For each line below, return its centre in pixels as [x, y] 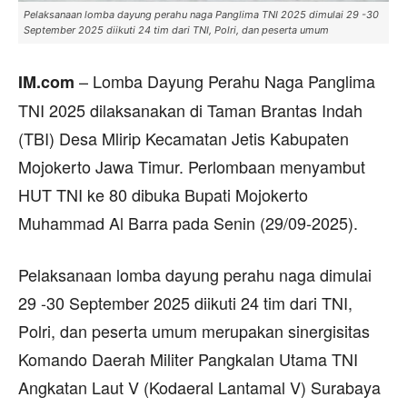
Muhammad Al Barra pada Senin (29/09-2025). [188, 223]
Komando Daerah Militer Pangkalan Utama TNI [188, 359]
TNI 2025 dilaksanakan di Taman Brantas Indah [190, 110]
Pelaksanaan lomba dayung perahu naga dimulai [195, 274]
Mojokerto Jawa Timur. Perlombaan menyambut [192, 166]
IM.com [46, 82]
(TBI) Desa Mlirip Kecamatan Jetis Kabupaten [184, 138]
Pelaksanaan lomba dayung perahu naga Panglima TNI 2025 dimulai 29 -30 [201, 15]
